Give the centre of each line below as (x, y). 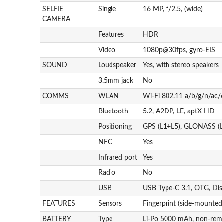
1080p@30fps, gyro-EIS (179, 50)
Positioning (115, 127)
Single (107, 9)
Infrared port (118, 157)
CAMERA (56, 19)
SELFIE (53, 9)
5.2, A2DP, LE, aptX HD (179, 111)
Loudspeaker (117, 65)
